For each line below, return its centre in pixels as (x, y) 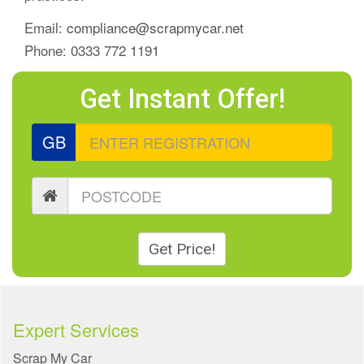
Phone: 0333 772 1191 (92, 50)
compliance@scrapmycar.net (155, 28)
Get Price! (182, 249)
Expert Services (76, 330)
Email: (45, 28)
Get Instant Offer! (182, 100)
